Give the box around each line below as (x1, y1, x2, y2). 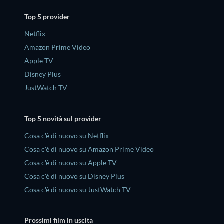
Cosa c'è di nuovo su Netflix (24, 131, 109, 140)
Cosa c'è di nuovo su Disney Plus (24, 171, 124, 180)
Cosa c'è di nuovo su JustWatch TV (24, 185, 131, 194)
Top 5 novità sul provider (24, 114, 101, 123)
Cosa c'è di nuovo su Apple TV (24, 158, 117, 167)
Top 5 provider (24, 12, 70, 21)
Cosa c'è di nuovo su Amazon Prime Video (24, 144, 154, 153)
